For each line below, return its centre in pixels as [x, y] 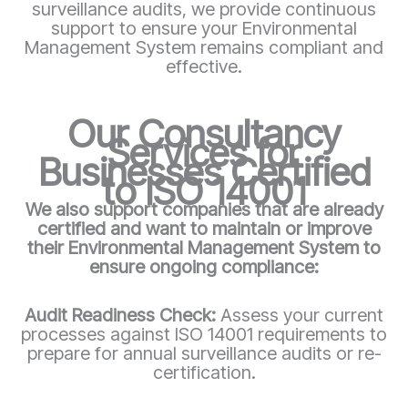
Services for [204, 152]
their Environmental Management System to [204, 247]
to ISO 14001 [204, 190]
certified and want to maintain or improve [204, 228]
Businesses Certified [204, 171]
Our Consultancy [204, 133]
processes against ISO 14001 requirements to [204, 334]
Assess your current [302, 315]
